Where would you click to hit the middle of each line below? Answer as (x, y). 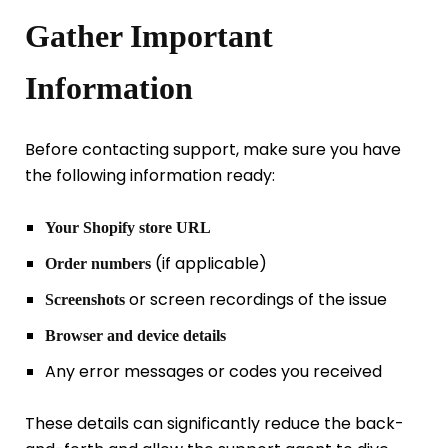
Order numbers (97, 264)
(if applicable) (208, 264)
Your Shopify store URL (127, 228)
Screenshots (84, 300)
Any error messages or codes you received (213, 372)
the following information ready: (150, 176)
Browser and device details (135, 336)
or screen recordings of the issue (255, 300)
